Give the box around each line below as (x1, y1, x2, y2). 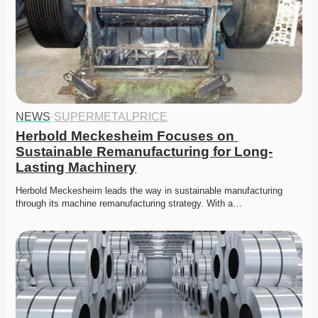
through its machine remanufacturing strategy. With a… (16, 198, 243, 209)
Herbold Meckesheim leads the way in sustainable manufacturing (16, 185, 283, 197)
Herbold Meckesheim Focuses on (16, 128, 235, 144)
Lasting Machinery (16, 160, 137, 175)
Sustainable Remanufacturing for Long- (16, 144, 273, 160)
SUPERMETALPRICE (54, 111, 168, 124)
